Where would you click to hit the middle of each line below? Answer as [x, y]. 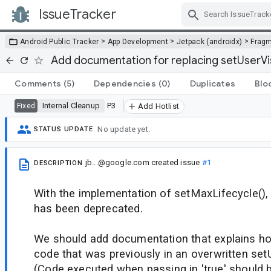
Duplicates [212, 83]
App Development [138, 41]
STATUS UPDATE [64, 129]
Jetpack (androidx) [209, 41]
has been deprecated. [88, 208]
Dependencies [125, 83]
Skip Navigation [181, 25]
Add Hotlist [158, 106]
